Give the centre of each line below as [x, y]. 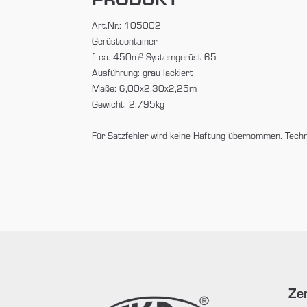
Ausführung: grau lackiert [143, 72]
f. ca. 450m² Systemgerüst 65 [155, 57]
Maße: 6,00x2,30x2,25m [145, 88]
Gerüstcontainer [125, 41]
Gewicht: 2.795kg [128, 104]
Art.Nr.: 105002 [127, 25]
